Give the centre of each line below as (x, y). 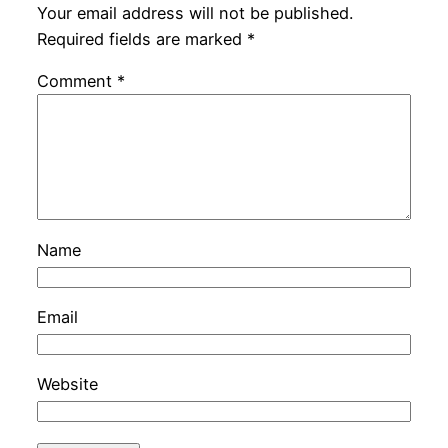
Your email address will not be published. (194, 12)
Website (67, 384)
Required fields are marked (141, 38)
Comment (76, 81)
